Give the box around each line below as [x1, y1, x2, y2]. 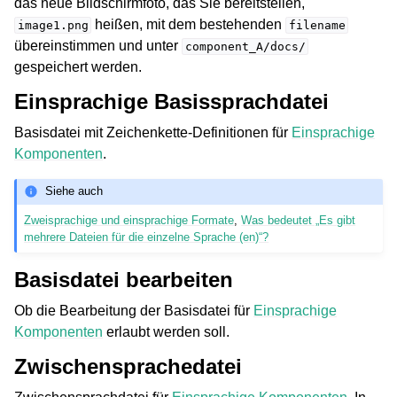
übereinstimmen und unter [14, 37, 182, 53]
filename [288, 18, 346, 32]
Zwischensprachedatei [14, 354, 242, 378]
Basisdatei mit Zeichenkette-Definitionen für [14, 124, 292, 140]
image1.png [17, 18, 89, 32]
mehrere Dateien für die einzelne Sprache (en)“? [24, 230, 269, 244]
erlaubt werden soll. [103, 323, 230, 339]
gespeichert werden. [14, 58, 142, 74]
